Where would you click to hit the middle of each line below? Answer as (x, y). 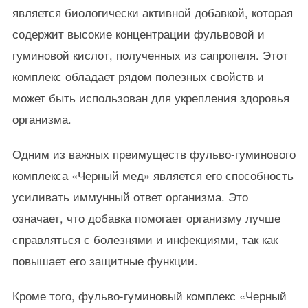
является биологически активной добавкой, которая (152, 12)
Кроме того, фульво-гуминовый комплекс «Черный (149, 296)
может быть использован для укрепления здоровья (151, 98)
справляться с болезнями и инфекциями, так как (145, 239)
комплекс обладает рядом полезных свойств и (138, 76)
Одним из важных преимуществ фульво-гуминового (154, 154)
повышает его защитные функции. (105, 261)
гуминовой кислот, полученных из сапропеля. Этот (150, 55)
